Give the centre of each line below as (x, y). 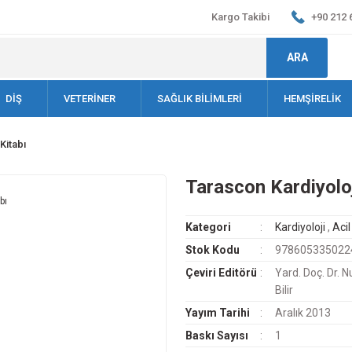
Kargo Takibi (240, 17)
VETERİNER (90, 99)
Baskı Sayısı (217, 335)
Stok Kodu (213, 250)
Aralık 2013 (302, 313)
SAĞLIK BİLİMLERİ (200, 99)
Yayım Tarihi (218, 313)
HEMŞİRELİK (312, 99)
